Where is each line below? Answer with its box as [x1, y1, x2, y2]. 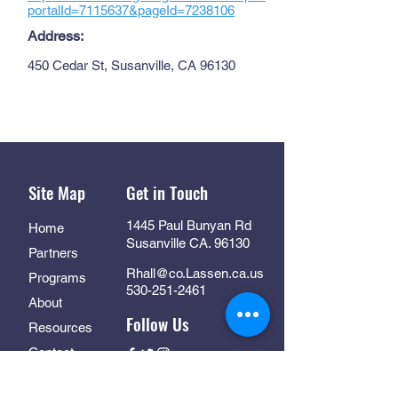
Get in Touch [126, 179, 208, 204]
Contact [28, 345, 74, 360]
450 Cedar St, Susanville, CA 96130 [28, 58, 235, 73]
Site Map [28, 179, 85, 204]
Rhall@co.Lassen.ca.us [126, 266, 264, 281]
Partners [28, 245, 78, 260]
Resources [28, 320, 96, 335]
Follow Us [126, 311, 189, 336]
